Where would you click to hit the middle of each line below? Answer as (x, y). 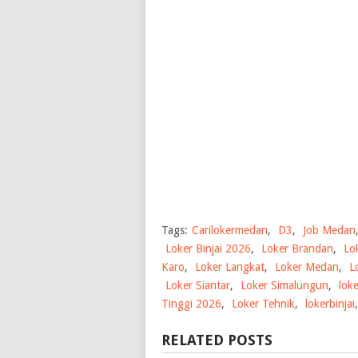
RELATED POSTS (217, 340)
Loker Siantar (198, 286)
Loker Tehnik (263, 304)
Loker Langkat (230, 267)
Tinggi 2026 (191, 304)
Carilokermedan (230, 231)
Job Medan (329, 231)
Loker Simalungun (284, 286)
